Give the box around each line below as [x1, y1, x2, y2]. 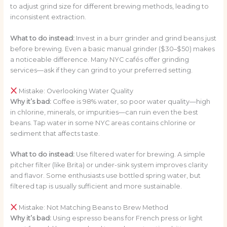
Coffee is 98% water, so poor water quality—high [51, 97, 210, 105]
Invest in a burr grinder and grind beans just [74, 34, 216, 42]
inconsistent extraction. [10, 13, 86, 21]
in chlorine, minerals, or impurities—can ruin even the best [10, 108, 198, 116]
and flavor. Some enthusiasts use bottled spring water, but [10, 172, 201, 180]
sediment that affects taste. [10, 129, 100, 137]
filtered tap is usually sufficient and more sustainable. [10, 182, 182, 191]
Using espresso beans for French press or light [51, 214, 203, 222]
